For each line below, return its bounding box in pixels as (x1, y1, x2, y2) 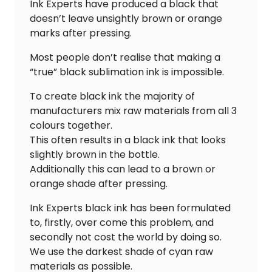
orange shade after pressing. (30, 177, 168, 191)
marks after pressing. (30, 26, 132, 41)
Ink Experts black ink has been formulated (30, 201, 231, 216)
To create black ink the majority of (30, 89, 195, 104)
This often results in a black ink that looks (30, 133, 226, 148)
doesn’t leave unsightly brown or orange (30, 12, 222, 26)
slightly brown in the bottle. (30, 148, 160, 162)
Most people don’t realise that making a (30, 50, 220, 65)
